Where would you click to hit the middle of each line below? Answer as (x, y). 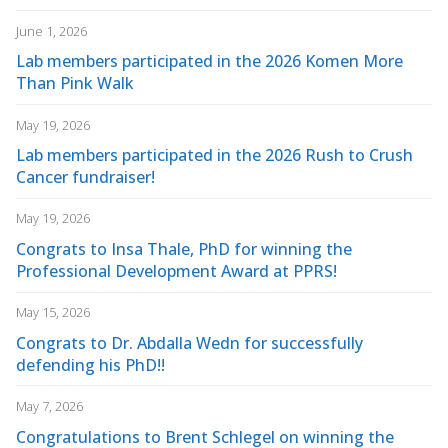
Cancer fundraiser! (85, 177)
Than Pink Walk (75, 83)
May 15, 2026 (53, 312)
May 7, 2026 (49, 405)
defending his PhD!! (90, 364)
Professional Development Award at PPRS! (176, 270)
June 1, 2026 (51, 30)
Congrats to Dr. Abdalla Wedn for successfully (189, 342)
